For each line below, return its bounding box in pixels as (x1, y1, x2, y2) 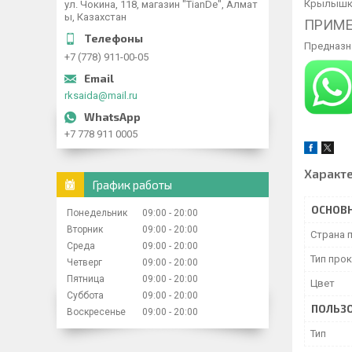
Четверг (67, 257, 102, 268)
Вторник (67, 224, 103, 235)
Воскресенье (67, 306, 126, 317)
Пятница (67, 273, 104, 284)
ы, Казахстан (64, 11, 126, 23)
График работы (92, 178, 172, 192)
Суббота (67, 290, 104, 301)
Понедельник (67, 207, 127, 218)
